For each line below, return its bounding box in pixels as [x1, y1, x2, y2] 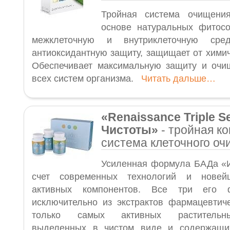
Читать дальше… [141, 73, 216, 84]
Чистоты [101, 123, 151, 137]
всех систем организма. [32, 73, 141, 84]
